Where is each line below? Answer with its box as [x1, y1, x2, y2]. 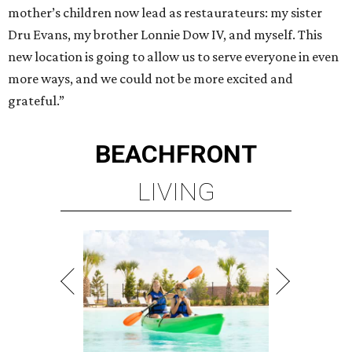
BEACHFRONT [95, 139, 257, 169]
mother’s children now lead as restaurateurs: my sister [8, 5, 322, 20]
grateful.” [8, 93, 64, 108]
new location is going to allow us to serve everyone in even [8, 49, 339, 64]
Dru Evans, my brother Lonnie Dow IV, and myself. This [8, 27, 322, 42]
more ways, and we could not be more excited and [8, 71, 293, 86]
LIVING [137, 177, 215, 207]
